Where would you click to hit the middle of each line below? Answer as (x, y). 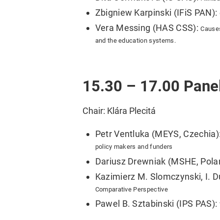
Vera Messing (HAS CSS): (148, 27)
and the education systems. (135, 40)
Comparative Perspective (131, 189)
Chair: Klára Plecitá (119, 110)
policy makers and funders (134, 147)
